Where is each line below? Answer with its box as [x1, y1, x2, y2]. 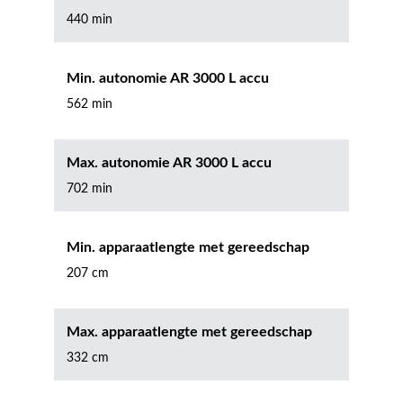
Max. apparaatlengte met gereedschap [67, 325, 312, 339]
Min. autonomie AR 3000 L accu [67, 71, 269, 85]
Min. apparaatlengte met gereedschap [67, 240, 309, 255]
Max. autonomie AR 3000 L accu [67, 156, 272, 170]
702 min [67, 183, 112, 195]
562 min [67, 98, 112, 111]
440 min [67, 13, 112, 26]
